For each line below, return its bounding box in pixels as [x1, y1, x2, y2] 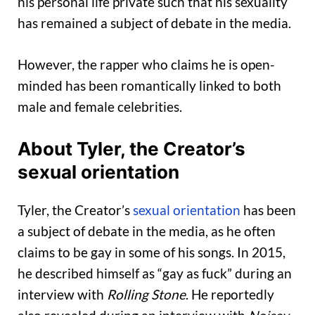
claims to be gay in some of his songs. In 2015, [18, 244, 285, 261]
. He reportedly [186, 286, 274, 303]
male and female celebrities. [18, 98, 182, 115]
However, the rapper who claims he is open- [18, 56, 275, 72]
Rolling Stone [107, 286, 186, 303]
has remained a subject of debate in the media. [18, 15, 291, 32]
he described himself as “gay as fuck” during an [18, 265, 292, 282]
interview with [18, 286, 107, 303]
